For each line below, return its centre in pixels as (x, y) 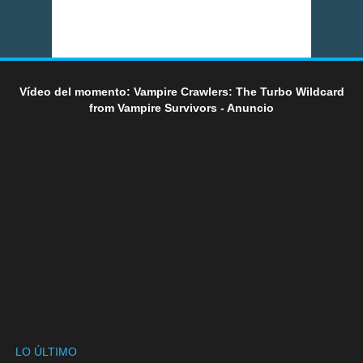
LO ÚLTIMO (46, 351)
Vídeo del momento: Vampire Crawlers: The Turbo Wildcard (181, 92)
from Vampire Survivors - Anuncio (181, 108)
